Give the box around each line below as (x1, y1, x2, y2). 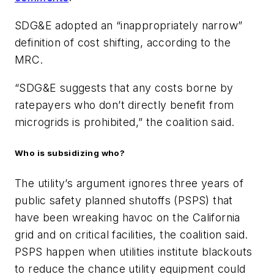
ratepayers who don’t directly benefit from (15, 98, 234, 111)
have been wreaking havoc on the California (15, 210, 240, 224)
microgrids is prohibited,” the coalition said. (15, 115, 235, 128)
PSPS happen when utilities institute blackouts (15, 245, 253, 258)
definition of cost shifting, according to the (15, 36, 231, 50)
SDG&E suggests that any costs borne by (19, 81, 234, 94)
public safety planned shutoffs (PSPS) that (15, 193, 233, 207)
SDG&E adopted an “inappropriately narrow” (15, 19, 243, 32)
